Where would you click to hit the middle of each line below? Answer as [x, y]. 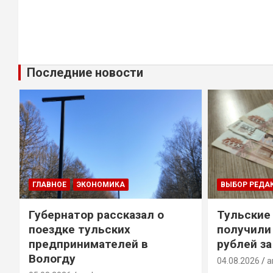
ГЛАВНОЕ [49, 185]
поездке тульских [79, 230]
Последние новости [85, 72]
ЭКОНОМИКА [101, 185]
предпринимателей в [88, 244]
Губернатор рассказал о [96, 215]
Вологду [52, 259]
